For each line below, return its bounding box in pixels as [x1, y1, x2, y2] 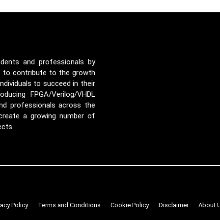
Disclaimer [159, 201, 189, 209]
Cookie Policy [110, 201, 149, 209]
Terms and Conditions [38, 201, 101, 209]
